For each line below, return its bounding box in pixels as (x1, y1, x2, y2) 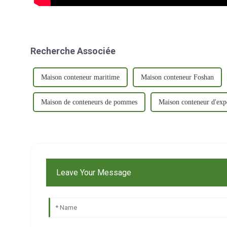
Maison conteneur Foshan (141, 73, 214, 82)
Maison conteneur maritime (41, 73, 120, 82)
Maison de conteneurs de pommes (41, 98, 138, 106)
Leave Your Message (56, 167, 131, 177)
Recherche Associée (30, 46, 116, 57)
